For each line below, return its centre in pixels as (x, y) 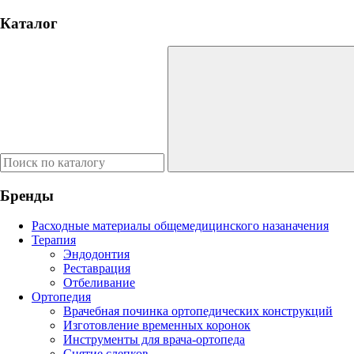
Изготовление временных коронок (157, 325)
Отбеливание (99, 282)
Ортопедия (61, 296)
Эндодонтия (96, 254)
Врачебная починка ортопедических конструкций (198, 311)
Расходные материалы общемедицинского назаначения (180, 225)
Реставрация (97, 268)
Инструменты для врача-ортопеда (154, 339)
